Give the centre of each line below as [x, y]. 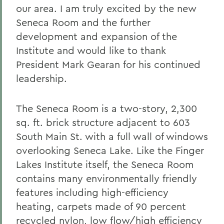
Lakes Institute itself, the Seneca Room [105, 164]
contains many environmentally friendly [106, 178]
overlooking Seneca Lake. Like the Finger [110, 150]
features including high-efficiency [92, 192]
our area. [36, 8]
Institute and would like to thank [91, 50]
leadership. [41, 78]
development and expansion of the [96, 36]
